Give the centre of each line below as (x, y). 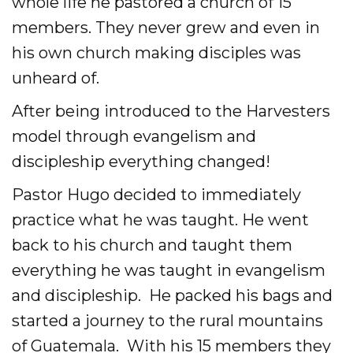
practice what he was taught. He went (160, 220)
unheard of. (58, 78)
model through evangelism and (134, 136)
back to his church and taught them (152, 245)
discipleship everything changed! (141, 162)
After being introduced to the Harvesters (171, 111)
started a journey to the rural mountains (167, 321)
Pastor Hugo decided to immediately (156, 195)
